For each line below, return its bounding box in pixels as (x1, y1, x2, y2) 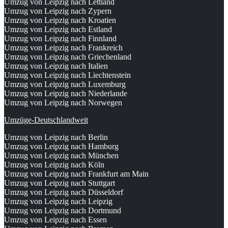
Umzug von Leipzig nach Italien (4, 62, 108, 71)
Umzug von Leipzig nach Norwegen (4, 98, 122, 107)
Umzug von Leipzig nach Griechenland (4, 52, 131, 62)
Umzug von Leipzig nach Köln (4, 160, 104, 169)
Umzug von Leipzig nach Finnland (4, 34, 117, 43)
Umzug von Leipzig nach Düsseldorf (4, 188, 123, 197)
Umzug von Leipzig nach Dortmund (4, 206, 121, 215)
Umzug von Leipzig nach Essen (4, 215, 107, 224)
